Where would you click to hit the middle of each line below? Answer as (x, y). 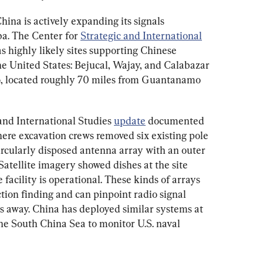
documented (176, 120)
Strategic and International (141, 35)
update (130, 120)
